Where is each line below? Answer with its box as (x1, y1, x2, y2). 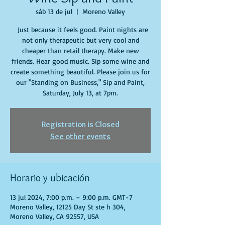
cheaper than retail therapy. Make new (22, 46, 139, 55)
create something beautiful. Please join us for (11, 67, 150, 76)
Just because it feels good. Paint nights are (13, 25, 148, 34)
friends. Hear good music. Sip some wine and (12, 57, 149, 65)
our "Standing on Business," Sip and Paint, (16, 78, 145, 86)
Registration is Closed (41, 120, 120, 129)
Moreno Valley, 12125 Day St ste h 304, (10, 202, 126, 211)
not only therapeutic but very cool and (22, 36, 139, 44)
